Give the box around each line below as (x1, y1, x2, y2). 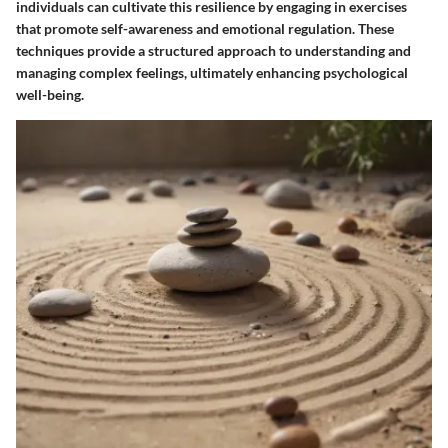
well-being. (16, 85, 84, 103)
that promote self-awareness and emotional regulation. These (16, 19, 394, 37)
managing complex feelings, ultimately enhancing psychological (16, 63, 408, 81)
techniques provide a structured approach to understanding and (16, 41, 411, 59)
